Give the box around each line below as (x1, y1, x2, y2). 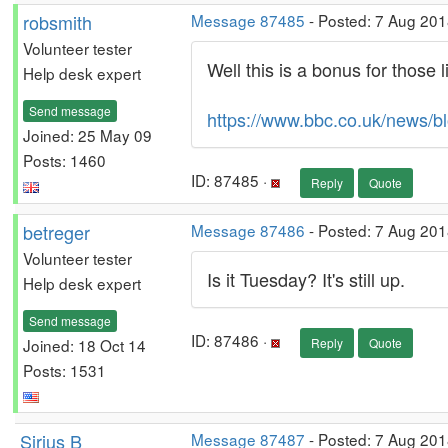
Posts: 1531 (23, 358, 106, 381)
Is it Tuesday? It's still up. (207, 266, 405, 292)
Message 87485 (191, 9, 305, 31)
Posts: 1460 (23, 148, 106, 171)
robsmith (23, 9, 92, 35)
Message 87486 (191, 219, 305, 241)
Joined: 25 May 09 (23, 123, 152, 146)
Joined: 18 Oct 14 (23, 333, 146, 356)
